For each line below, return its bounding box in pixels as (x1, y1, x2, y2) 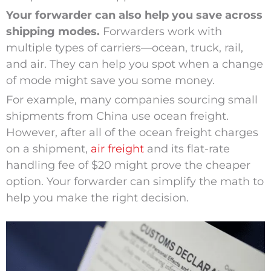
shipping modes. (5, 25, 100, 39)
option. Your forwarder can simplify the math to (5, 175, 264, 189)
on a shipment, (5, 142, 91, 156)
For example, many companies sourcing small (5, 93, 258, 107)
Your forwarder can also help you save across (5, 8, 263, 22)
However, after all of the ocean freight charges (5, 126, 258, 140)
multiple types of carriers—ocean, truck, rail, (5, 41, 243, 55)
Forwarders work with (99, 25, 222, 39)
